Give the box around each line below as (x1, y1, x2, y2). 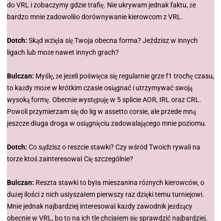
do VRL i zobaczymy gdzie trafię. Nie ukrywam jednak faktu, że (6, 1, 196, 9)
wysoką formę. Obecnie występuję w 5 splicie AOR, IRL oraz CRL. (6, 96, 201, 104)
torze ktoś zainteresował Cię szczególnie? (6, 155, 133, 163)
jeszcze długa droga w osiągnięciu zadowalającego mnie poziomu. (6, 119, 207, 128)
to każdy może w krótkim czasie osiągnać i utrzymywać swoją (6, 84, 192, 92)
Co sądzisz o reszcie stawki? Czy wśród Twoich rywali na (27, 143, 200, 151)
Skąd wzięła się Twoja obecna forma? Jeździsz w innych (27, 37, 198, 45)
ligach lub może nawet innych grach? (6, 48, 119, 57)
